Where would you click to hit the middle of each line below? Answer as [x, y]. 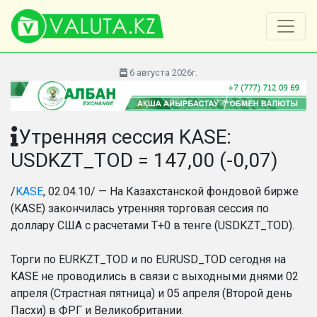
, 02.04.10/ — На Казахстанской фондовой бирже [171, 192]
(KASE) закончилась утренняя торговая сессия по [140, 209]
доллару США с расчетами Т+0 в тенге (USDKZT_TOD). [152, 226]
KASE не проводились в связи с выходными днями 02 [155, 277]
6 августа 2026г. [162, 73]
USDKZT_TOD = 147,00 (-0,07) [144, 161]
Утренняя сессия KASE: [125, 137]
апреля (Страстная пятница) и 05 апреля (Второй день [151, 294]
